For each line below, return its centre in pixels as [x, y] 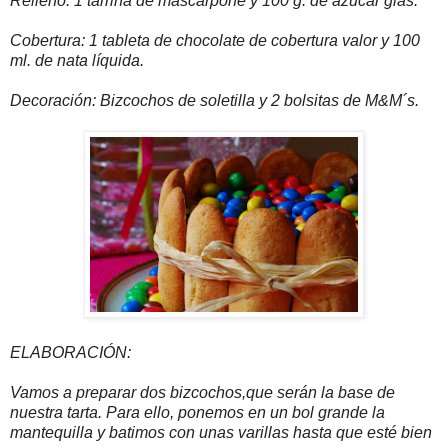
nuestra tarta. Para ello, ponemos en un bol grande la [197, 413]
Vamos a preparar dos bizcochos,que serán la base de [202, 393]
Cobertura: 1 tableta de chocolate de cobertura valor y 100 [215, 41]
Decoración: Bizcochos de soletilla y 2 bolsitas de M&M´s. [214, 101]
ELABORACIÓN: [70, 353]
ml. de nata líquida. [77, 61]
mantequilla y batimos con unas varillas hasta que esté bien [221, 433]
